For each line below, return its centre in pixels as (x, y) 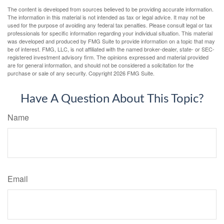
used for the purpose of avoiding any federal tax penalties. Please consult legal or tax (110, 25)
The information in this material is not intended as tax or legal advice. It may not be (106, 17)
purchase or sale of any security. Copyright (60, 73)
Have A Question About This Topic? (112, 99)
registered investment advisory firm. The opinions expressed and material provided (108, 57)
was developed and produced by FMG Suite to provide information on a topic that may (111, 41)
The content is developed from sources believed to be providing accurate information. (110, 9)
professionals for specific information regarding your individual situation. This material (110, 33)
